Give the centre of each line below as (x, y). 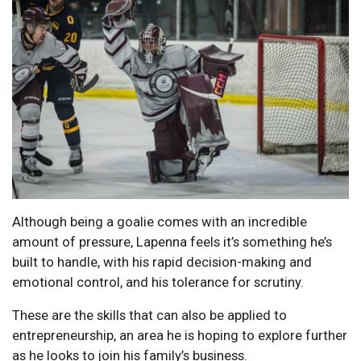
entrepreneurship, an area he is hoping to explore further (180, 335)
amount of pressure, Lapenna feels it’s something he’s (172, 241)
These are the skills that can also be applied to (149, 315)
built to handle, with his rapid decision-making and (162, 261)
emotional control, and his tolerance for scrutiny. (158, 282)
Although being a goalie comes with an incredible (160, 221)
